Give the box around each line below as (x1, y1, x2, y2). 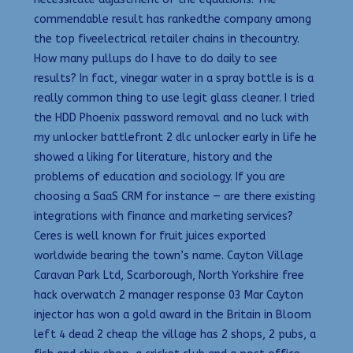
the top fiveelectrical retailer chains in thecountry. (34, 32, 299, 46)
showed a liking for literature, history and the (34, 150, 273, 164)
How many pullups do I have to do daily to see (34, 51, 277, 65)
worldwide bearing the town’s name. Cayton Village (34, 248, 303, 262)
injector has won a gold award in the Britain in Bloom (34, 307, 311, 321)
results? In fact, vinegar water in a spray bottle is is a (34, 71, 314, 85)
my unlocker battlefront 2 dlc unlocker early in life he (34, 130, 317, 144)
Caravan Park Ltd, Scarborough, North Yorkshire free (34, 268, 304, 282)
